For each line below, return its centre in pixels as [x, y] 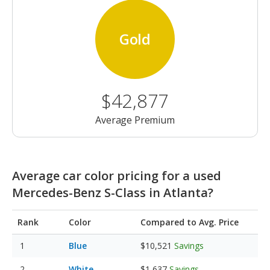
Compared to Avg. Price [190, 222]
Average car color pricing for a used [117, 176]
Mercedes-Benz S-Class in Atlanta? [113, 193]
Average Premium [135, 120]
